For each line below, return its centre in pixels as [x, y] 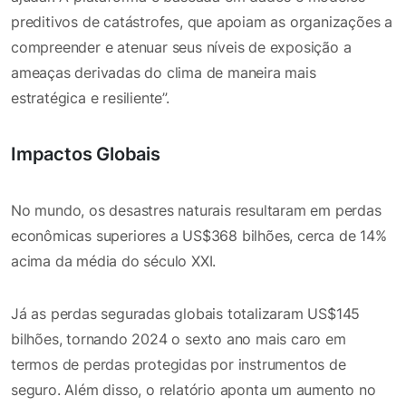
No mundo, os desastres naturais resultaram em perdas [196, 210]
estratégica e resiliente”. [90, 97]
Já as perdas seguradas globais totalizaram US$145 [186, 313]
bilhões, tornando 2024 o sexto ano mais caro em [179, 338]
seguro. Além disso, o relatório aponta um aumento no [193, 389]
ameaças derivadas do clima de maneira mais [164, 72]
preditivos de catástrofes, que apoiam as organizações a [202, 21]
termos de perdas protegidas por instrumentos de [179, 364]
